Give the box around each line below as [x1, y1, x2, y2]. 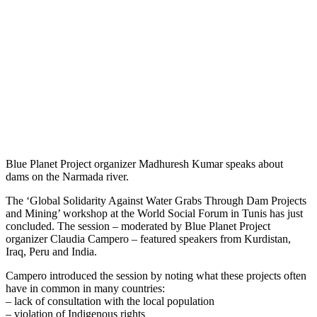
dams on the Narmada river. [6, 170, 129, 183]
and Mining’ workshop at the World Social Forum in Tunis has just [6, 207, 303, 219]
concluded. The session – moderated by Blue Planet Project [6, 219, 270, 232]
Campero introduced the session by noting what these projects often [6, 269, 306, 282]
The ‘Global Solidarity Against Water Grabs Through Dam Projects [6, 194, 306, 207]
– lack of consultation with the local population [6, 294, 214, 307]
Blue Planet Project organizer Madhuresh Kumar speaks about [6, 157, 283, 170]
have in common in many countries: [6, 282, 165, 294]
